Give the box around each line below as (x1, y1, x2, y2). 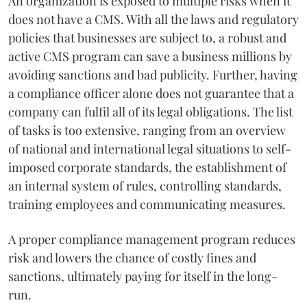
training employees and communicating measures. (8, 195, 286, 212)
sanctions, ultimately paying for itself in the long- (8, 267, 278, 284)
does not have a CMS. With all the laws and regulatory (8, 10, 299, 27)
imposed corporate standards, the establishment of (8, 158, 286, 175)
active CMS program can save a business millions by (8, 47, 292, 64)
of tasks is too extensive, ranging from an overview (8, 121, 286, 138)
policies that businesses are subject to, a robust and (8, 29, 286, 46)
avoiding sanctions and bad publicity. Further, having (8, 66, 297, 83)
